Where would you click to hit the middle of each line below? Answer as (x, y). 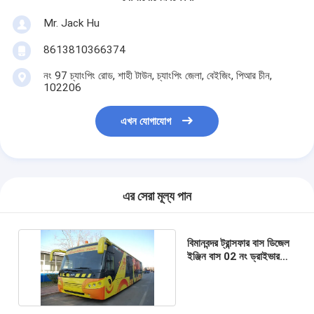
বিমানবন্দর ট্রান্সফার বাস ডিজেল (238, 243)
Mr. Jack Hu (71, 23)
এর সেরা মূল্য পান (157, 197)
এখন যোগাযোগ (146, 122)
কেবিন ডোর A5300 (223, 269)
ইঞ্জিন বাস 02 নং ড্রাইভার (233, 256)
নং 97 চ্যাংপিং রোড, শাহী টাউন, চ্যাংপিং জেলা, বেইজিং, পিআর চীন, (157, 75)
